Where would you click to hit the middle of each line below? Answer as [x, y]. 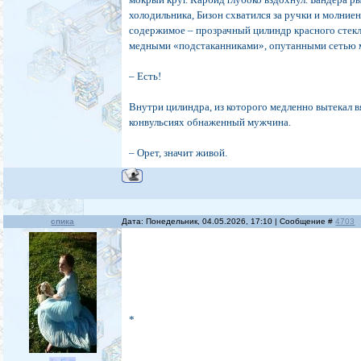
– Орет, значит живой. [178, 153]
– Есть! [145, 77]
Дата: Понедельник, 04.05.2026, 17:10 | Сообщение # [229, 222]
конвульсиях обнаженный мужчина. [210, 122]
